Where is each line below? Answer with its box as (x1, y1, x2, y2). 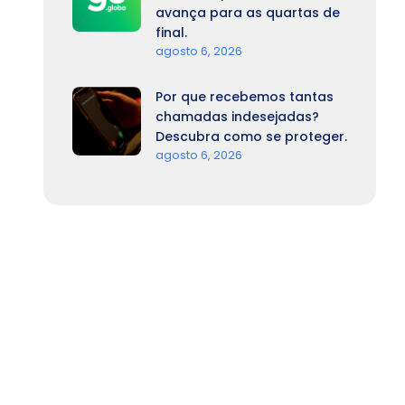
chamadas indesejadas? (155, 108, 319, 126)
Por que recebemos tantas (155, 88, 334, 106)
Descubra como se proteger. (155, 127, 347, 146)
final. (155, 24, 187, 42)
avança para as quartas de (155, 4, 340, 22)
